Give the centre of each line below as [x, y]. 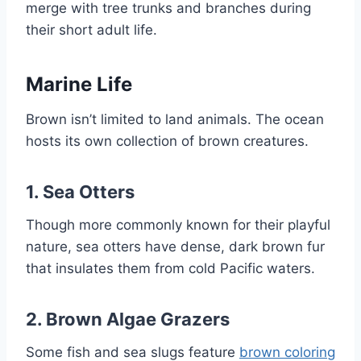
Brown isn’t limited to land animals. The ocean [175, 120]
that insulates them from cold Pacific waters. [170, 269]
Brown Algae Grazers [138, 320]
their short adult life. [91, 30]
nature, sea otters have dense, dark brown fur [175, 247]
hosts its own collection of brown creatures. [167, 141]
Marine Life [79, 85]
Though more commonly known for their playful [178, 225]
